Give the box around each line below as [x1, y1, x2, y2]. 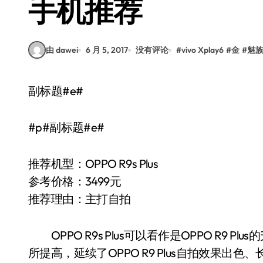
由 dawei [46, 44, 78, 55]
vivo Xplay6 [181, 44, 224, 55]
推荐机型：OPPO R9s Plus [28, 156, 159, 171]
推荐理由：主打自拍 [28, 191, 131, 206]
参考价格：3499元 [28, 174, 121, 188]
